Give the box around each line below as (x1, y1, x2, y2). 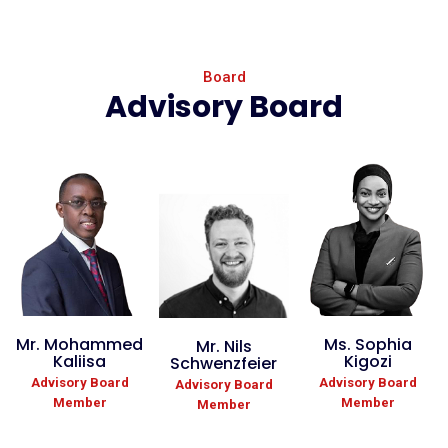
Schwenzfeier (170, 351, 278, 375)
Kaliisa (53, 350, 107, 374)
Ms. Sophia (324, 333, 413, 357)
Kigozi (344, 350, 393, 374)
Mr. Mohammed (16, 333, 144, 357)
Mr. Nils (195, 334, 252, 358)
